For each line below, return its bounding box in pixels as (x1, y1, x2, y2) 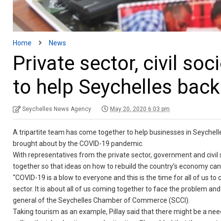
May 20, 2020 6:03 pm (110, 106, 170, 113)
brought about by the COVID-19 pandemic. (13, 140, 144, 148)
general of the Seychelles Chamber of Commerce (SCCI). (13, 196, 190, 205)
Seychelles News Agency (22, 106, 92, 113)
